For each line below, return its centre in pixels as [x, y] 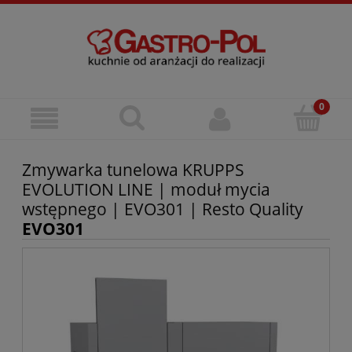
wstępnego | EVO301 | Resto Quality [163, 209]
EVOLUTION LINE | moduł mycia [146, 190]
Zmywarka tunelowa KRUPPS [133, 170]
